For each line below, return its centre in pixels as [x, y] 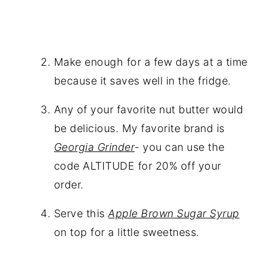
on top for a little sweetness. [127, 232]
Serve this [81, 213]
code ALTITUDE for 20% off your [137, 166]
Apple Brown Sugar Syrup [174, 213]
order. [69, 184]
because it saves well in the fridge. [142, 80]
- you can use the [180, 147]
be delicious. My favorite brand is [139, 128]
